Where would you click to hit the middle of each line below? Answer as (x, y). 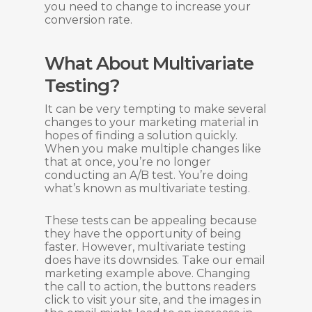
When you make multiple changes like (153, 149)
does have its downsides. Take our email (155, 260)
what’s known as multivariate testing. (147, 188)
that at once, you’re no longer (128, 162)
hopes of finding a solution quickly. (141, 135)
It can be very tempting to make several (156, 109)
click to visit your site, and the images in (153, 300)
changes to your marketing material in (151, 122)
